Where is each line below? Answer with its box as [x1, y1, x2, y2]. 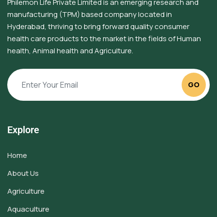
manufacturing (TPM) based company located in [7, 9, 172, 19]
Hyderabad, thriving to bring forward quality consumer [7, 21, 189, 31]
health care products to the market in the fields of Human [7, 33, 201, 44]
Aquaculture [7, 203, 49, 214]
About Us [7, 168, 39, 178]
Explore [7, 124, 39, 136]
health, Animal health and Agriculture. [7, 45, 135, 56]
